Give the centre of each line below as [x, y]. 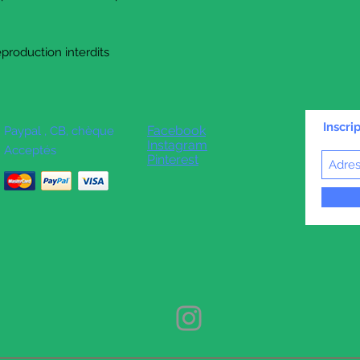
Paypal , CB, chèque [61, 131]
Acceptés [30, 151]
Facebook [176, 131]
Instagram [177, 145]
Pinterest [173, 160]
